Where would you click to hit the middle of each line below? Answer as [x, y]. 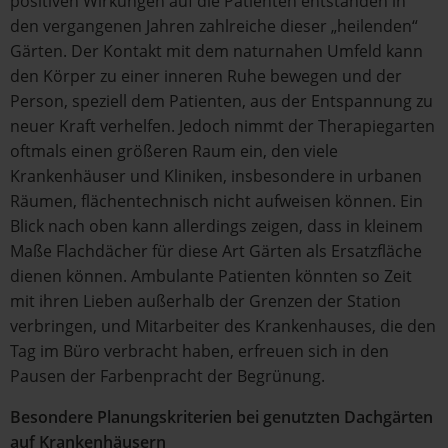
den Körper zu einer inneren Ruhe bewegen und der [206, 76]
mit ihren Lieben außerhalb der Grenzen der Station [205, 301]
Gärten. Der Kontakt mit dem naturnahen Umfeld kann [216, 51]
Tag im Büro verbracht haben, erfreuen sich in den [199, 351]
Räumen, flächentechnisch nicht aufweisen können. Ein [216, 201]
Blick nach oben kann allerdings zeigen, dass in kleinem [216, 226]
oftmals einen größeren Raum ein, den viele [174, 151]
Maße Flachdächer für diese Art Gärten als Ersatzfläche [216, 251]
